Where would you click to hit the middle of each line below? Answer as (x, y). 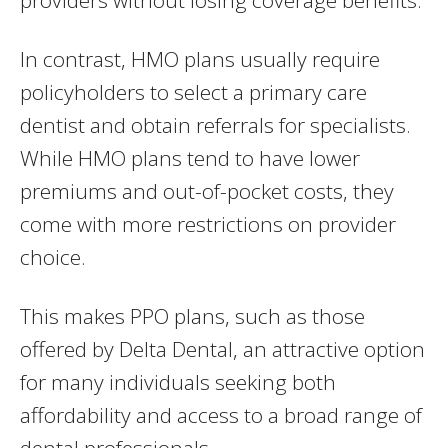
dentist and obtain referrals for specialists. (215, 125)
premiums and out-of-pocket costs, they (207, 191)
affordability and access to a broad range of (221, 415)
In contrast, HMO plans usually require (200, 59)
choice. (53, 257)
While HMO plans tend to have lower (190, 158)
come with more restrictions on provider (208, 224)
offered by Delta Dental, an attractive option (222, 349)
